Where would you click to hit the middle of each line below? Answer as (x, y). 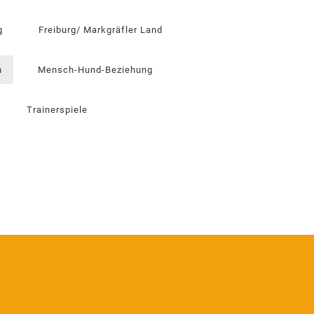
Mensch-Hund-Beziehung (95, 70)
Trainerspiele (57, 110)
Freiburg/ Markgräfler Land (101, 30)
